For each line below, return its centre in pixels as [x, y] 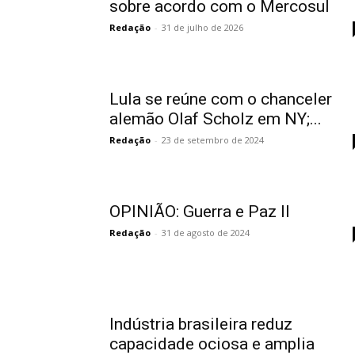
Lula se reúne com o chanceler [221, 99]
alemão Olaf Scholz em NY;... [216, 118]
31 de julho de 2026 [202, 27]
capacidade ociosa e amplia [212, 344]
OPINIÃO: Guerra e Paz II [200, 211]
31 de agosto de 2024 [206, 232]
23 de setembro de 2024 [213, 139]
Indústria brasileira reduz [201, 324]
